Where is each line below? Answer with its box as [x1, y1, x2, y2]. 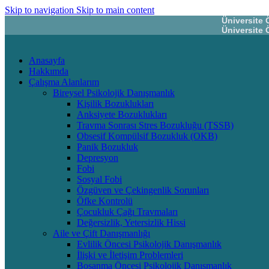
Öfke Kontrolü [77, 196, 133, 206]
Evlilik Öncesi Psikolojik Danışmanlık [77, 239, 222, 249]
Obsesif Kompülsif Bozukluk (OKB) [77, 131, 217, 141]
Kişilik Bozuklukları [77, 98, 154, 109]
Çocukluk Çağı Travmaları [77, 207, 178, 217]
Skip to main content [76, 5, 154, 15]
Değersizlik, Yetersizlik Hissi [77, 217, 186, 228]
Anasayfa [29, 55, 65, 65]
